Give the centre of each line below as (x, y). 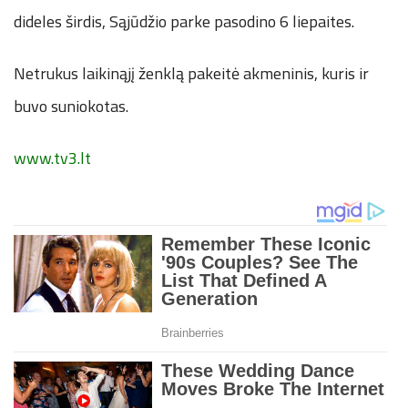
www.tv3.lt (52, 158)
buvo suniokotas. (71, 107)
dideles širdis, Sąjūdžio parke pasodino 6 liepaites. (184, 22)
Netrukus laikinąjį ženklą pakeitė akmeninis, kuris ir (191, 74)
